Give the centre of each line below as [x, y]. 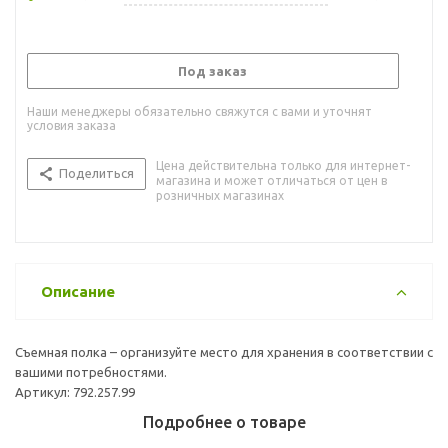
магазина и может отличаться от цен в [271, 180]
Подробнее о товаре [224, 421]
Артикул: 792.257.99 [75, 391]
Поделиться [96, 172]
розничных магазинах [220, 195]
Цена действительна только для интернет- [283, 165]
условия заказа [71, 125]
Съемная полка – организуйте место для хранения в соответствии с [224, 351]
